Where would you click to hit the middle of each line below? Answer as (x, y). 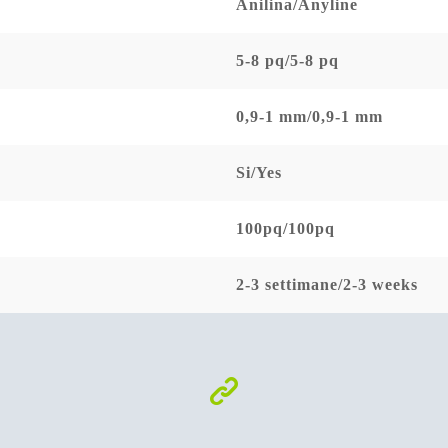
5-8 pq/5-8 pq (287, 60)
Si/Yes (259, 172)
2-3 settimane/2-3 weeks (327, 284)
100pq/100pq (285, 228)
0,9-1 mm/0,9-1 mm (309, 116)
